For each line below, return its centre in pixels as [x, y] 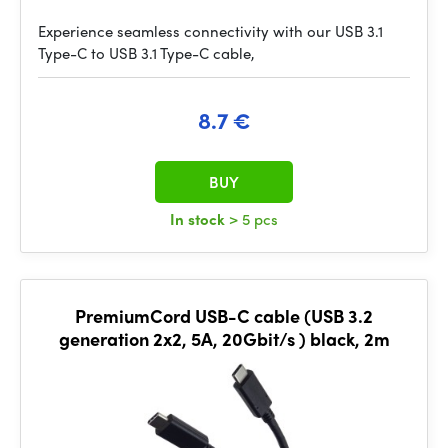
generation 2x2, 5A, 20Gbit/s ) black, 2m [224, 338]
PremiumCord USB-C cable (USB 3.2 [224, 315]
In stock [199, 219]
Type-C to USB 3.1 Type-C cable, [146, 53]
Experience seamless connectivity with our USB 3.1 [210, 31]
